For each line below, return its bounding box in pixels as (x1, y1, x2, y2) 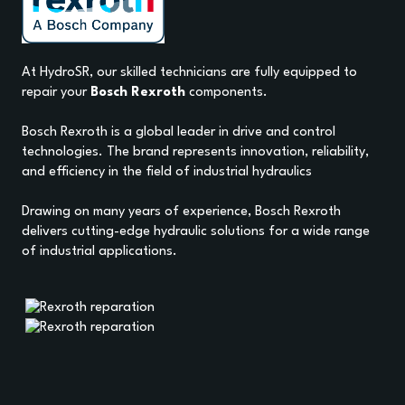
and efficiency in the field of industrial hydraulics (22, 165, 312, 179)
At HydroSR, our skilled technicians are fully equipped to (22, 65, 357, 80)
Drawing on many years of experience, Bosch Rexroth (22, 204, 341, 219)
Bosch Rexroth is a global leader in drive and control (22, 125, 335, 139)
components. (185, 85, 268, 99)
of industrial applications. (22, 244, 177, 259)
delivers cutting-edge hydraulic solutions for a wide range (22, 224, 370, 239)
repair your (22, 85, 90, 99)
